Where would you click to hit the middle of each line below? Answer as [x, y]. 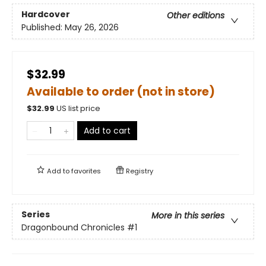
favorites [86, 171]
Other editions [196, 15]
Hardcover [46, 14]
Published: [43, 27]
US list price [78, 108]
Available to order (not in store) [121, 91]
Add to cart [107, 130]
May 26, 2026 [92, 27]
